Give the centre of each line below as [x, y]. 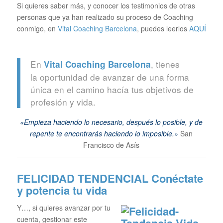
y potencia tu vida [62, 190]
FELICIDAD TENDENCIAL [84, 178]
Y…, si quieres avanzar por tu [63, 208]
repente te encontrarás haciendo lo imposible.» [104, 134]
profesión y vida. [63, 102]
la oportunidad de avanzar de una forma [110, 77]
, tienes [165, 64]
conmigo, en [37, 29]
